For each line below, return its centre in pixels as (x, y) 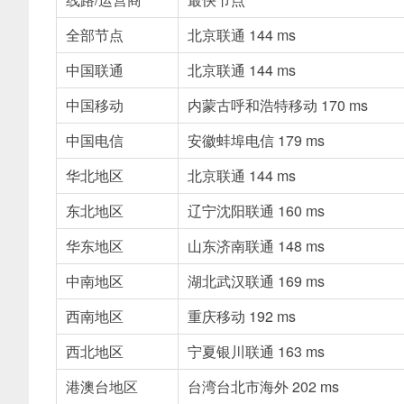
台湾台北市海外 (240, 387)
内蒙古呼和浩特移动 (254, 106)
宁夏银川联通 (233, 352)
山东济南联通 (233, 246)
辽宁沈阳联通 (233, 211)
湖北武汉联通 (233, 281)
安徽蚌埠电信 (233, 141)
